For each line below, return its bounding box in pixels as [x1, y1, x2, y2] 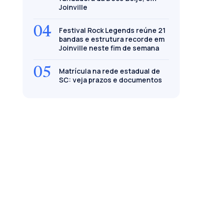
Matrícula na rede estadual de [59, 66, 160, 76]
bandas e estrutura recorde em [59, 34, 165, 44]
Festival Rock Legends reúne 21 [59, 25, 165, 35]
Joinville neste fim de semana [59, 43, 159, 53]
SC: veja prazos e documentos [59, 75, 162, 84]
